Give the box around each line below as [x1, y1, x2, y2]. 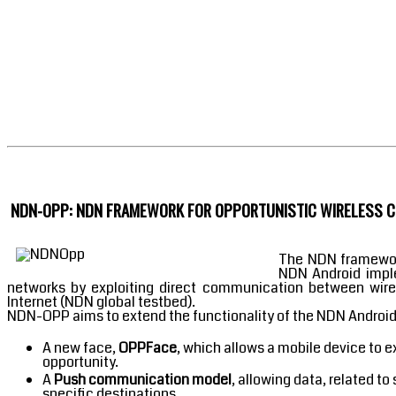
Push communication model [54, 369, 232, 390]
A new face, [42, 337, 118, 358]
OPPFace [118, 337, 177, 358]
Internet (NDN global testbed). [7, 291, 195, 312]
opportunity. [42, 351, 118, 372]
